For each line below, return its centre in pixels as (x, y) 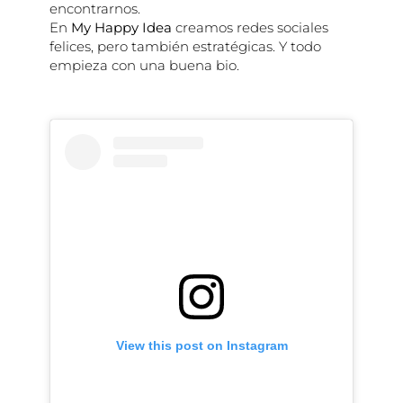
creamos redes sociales (250, 27)
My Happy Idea (121, 27)
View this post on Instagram (201, 346)
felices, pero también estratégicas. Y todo (185, 46)
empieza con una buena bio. (144, 65)
